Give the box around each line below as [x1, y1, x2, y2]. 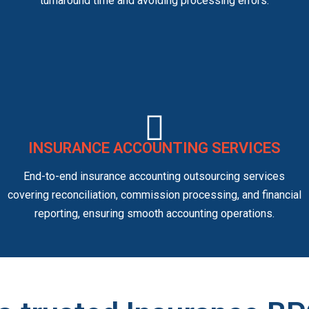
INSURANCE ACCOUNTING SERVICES [28, 139, 281, 157]
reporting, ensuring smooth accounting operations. [34, 207, 275, 221]
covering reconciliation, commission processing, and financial [7, 188, 301, 202]
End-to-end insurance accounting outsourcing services [23, 170, 286, 183]
